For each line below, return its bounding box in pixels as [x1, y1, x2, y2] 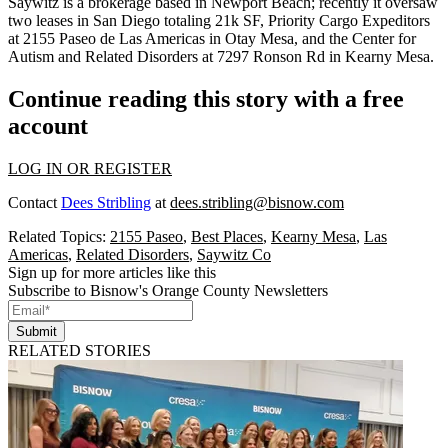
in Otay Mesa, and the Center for [205, 30, 416, 47]
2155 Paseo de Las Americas [23, 30, 205, 47]
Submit [16, 323, 57, 339]
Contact [8, 193, 61, 211]
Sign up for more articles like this [8, 263, 216, 281]
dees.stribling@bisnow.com [170, 193, 344, 211]
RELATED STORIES [8, 341, 151, 359]
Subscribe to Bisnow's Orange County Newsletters [8, 281, 328, 299]
